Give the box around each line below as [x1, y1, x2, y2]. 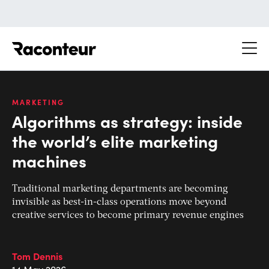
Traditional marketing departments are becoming [12, 184, 228, 194]
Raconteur [96, 35, 141, 48]
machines [12, 148, 86, 172]
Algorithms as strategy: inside [12, 109, 243, 132]
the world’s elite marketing [12, 128, 218, 152]
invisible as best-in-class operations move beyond [12, 197, 226, 207]
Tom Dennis [12, 249, 62, 262]
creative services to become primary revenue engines [12, 210, 244, 220]
